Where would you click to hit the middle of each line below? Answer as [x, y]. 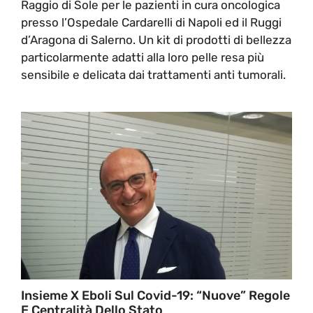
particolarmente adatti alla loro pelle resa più [143, 57]
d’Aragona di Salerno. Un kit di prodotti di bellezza [156, 39]
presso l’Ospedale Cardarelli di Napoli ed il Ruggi [151, 22]
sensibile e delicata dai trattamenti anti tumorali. [153, 74]
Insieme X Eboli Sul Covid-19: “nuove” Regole [155, 295]
